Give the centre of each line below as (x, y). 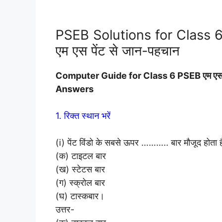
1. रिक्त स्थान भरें (83, 115)
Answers (75, 89)
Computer (78, 75)
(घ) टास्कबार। (80, 196)
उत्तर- (65, 209)
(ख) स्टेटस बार (80, 169)
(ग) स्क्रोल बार (80, 182)
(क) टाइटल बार (81, 156)
